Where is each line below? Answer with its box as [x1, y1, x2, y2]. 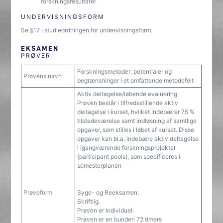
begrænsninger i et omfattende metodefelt [77, 77, 194, 84]
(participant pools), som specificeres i [77, 153, 181, 160]
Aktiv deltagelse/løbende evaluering [77, 90, 178, 98]
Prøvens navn [23, 72, 62, 80]
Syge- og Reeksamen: [77, 189, 139, 196]
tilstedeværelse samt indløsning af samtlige [77, 117, 197, 124]
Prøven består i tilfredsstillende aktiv [77, 99, 179, 107]
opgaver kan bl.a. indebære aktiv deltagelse [77, 135, 199, 142]
